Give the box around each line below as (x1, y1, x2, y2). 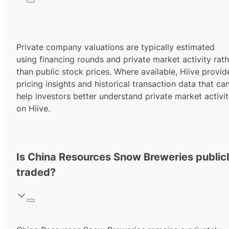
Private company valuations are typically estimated (16, 42, 215, 53)
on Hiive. (16, 103, 50, 114)
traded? (16, 166, 56, 179)
